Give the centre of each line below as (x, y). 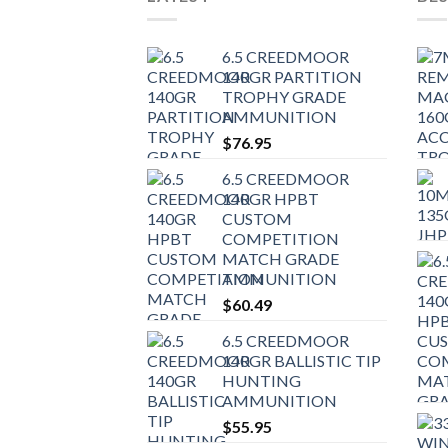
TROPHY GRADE (284, 97)
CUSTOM (257, 219)
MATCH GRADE (280, 259)
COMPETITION (280, 239)
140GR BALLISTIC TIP (301, 361)
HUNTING (261, 381)
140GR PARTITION (292, 77)
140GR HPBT (270, 199)
